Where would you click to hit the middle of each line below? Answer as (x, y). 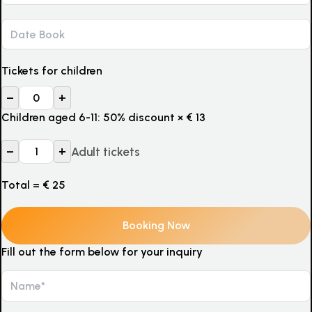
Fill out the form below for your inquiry (102, 252)
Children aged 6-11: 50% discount (88, 117)
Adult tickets (106, 151)
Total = (22, 185)
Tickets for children (52, 71)
